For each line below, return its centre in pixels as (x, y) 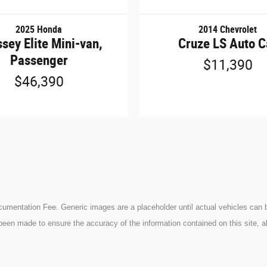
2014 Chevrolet (228, 30)
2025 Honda (39, 30)
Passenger (39, 60)
